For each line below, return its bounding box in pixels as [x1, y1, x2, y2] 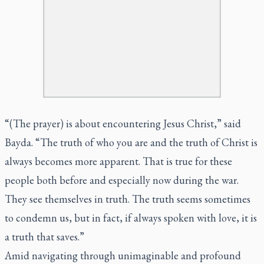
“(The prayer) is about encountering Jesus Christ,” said [5, 116, 241, 130]
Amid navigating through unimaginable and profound [5, 248, 241, 262]
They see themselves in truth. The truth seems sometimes [5, 192, 250, 206]
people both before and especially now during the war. [5, 173, 239, 187]
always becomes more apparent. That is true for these [5, 154, 232, 168]
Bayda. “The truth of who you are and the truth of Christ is [5, 135, 258, 149]
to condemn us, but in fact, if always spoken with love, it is [5, 210, 257, 225]
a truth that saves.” [5, 229, 84, 243]
